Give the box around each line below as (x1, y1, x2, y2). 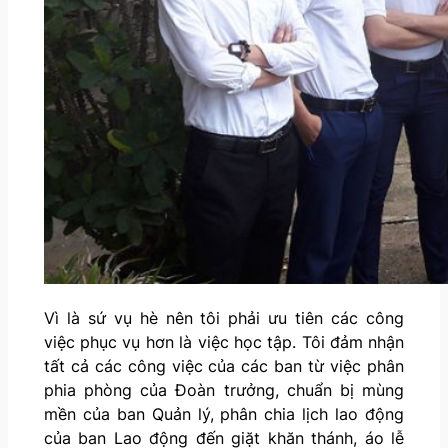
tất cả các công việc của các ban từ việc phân (43, 355, 405, 376)
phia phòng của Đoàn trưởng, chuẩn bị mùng (43, 379, 405, 400)
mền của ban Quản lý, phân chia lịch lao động (43, 403, 405, 424)
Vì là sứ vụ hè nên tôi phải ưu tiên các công (43, 307, 405, 328)
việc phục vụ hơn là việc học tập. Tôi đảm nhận (43, 331, 405, 352)
